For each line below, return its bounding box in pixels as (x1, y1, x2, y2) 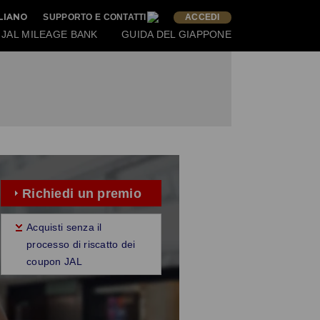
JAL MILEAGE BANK (1, 29, 98, 40)
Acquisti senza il (26, 222, 102, 233)
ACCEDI (185, 12, 220, 21)
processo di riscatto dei (26, 239, 136, 250)
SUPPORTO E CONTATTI (43, 12, 146, 21)
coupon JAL (26, 256, 82, 267)
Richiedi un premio (22, 186, 142, 201)
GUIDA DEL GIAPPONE (121, 29, 231, 40)
